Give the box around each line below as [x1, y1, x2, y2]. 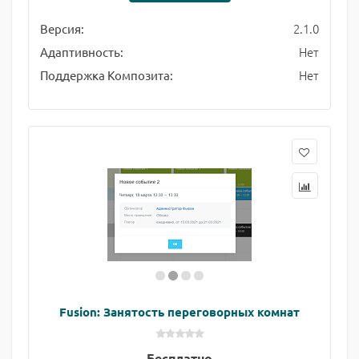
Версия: [40, 21, 84, 36]
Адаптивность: [40, 44, 123, 59]
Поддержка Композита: [40, 67, 173, 83]
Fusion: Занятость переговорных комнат [59, 304, 300, 320]
